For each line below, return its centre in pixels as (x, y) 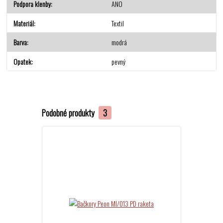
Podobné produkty (69, 113)
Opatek (23, 61)
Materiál (24, 23)
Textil (117, 23)
